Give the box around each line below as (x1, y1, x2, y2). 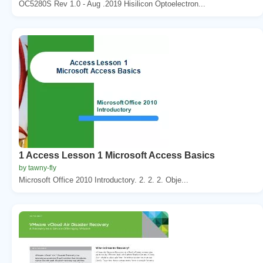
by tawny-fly (19, 163, 56, 172)
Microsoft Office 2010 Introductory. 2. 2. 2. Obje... (19, 175, 188, 184)
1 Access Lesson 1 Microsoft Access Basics (19, 150, 215, 160)
